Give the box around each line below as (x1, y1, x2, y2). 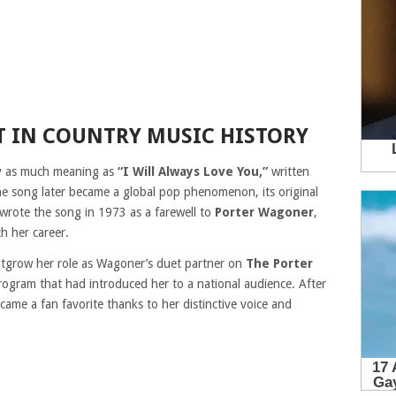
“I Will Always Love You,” (118, 164, 268, 179)
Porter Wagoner (215, 205, 314, 219)
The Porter (246, 256, 313, 270)
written (268, 164, 309, 179)
